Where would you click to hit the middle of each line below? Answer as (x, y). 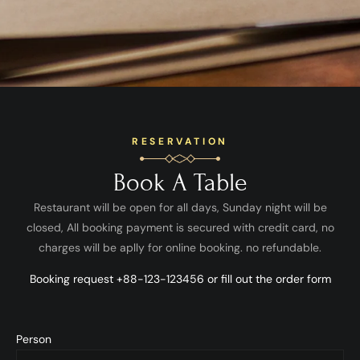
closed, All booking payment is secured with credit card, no (180, 227)
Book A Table (180, 182)
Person (34, 340)
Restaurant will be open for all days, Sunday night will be (180, 207)
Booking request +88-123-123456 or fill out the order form (180, 279)
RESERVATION (180, 141)
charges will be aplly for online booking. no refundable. (180, 247)
